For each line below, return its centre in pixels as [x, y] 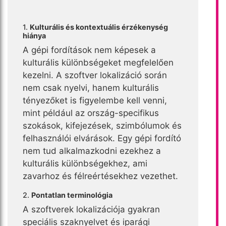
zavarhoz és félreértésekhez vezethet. [100, 176]
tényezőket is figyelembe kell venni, [95, 100]
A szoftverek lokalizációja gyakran [91, 209]
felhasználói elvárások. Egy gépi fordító [102, 138]
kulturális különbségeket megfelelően [98, 62]
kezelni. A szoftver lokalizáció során [95, 75]
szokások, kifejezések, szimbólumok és [102, 125]
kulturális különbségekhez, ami [85, 163]
